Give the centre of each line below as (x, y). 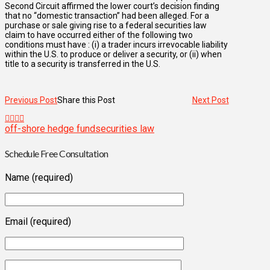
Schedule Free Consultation (57, 153)
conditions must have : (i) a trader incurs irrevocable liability (116, 45)
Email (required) (38, 221)
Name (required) (39, 177)
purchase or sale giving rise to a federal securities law (106, 26)
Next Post (210, 100)
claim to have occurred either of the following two (99, 35)
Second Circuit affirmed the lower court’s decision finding (112, 6)
